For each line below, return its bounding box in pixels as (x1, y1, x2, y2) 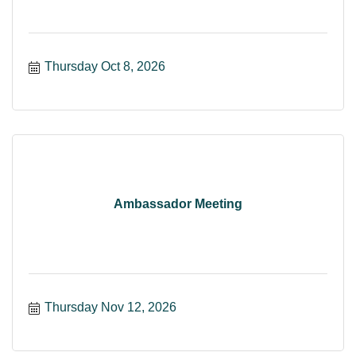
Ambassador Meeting (114, 197, 242, 211)
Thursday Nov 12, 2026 (44, 300, 176, 314)
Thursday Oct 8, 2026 (44, 59, 165, 73)
